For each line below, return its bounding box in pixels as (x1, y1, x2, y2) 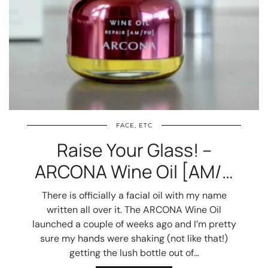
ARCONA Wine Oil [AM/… (35, 159, 233, 184)
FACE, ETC (115, 121, 153, 129)
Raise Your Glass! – (56, 138, 212, 162)
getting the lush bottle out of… (69, 246, 199, 259)
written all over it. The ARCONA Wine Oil (47, 203, 221, 216)
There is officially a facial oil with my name (41, 189, 227, 202)
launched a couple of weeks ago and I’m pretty (32, 218, 236, 230)
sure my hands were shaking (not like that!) (40, 232, 228, 245)
